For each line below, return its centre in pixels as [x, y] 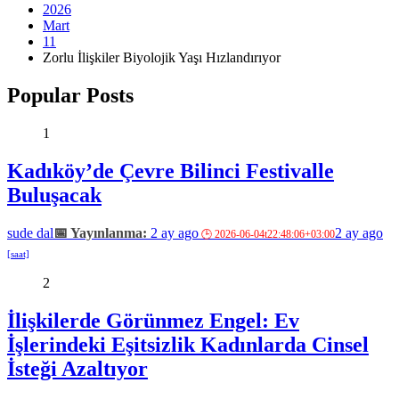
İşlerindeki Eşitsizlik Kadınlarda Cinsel [188, 344]
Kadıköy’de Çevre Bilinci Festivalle [171, 171]
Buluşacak [54, 195]
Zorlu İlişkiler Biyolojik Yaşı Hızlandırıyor [162, 57]
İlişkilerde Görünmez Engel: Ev [153, 320]
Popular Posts [70, 95]
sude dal [30, 232]
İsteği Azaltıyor [77, 368]
